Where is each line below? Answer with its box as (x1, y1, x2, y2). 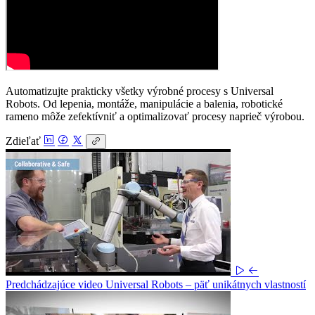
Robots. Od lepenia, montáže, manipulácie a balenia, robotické (6, 97, 283, 110)
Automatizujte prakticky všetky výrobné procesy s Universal (6, 84, 274, 97)
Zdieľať (6, 134, 41, 147)
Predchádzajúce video (6, 278, 105, 290)
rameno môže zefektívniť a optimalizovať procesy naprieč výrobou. (6, 110, 304, 122)
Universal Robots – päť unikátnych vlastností (105, 278, 306, 290)
